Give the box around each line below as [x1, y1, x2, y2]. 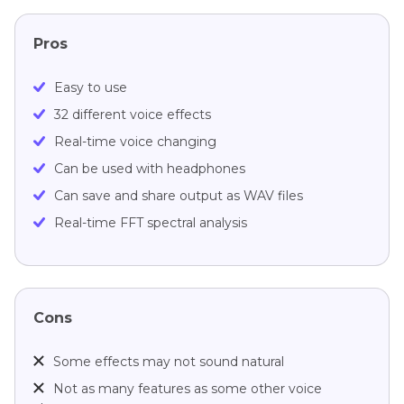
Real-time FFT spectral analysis [54, 215, 247, 232]
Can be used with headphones [54, 161, 245, 178]
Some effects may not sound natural [53, 353, 284, 371]
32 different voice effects [54, 106, 211, 124]
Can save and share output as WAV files [54, 188, 303, 205]
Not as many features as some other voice [53, 381, 322, 398]
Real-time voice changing [54, 133, 216, 151]
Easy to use [54, 79, 127, 96]
